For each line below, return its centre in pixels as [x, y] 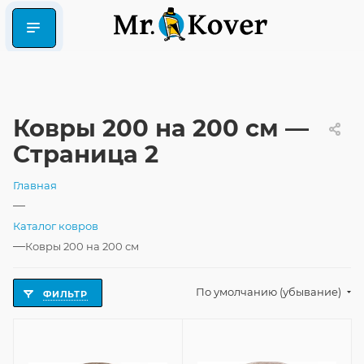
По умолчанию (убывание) [270, 292]
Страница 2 [86, 154]
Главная [35, 185]
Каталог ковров [56, 226]
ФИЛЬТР [65, 294]
